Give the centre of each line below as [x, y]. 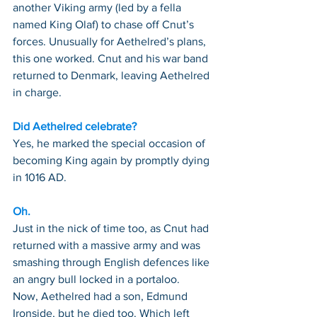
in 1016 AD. [40, 178]
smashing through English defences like [113, 263]
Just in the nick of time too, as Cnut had [112, 229]
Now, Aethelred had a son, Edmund [102, 296]
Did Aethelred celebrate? [75, 127]
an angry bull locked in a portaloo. [96, 279]
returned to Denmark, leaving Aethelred [113, 76]
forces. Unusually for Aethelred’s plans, [111, 42]
